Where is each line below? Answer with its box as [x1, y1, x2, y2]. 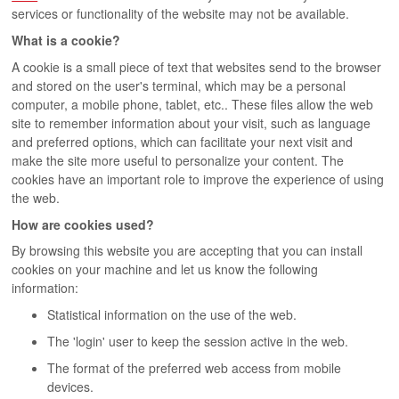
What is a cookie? [12, 30, 121, 49]
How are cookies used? [12, 215, 155, 233]
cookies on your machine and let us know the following [12, 260, 319, 279]
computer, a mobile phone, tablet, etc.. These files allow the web [12, 94, 374, 113]
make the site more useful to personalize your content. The [12, 151, 345, 169]
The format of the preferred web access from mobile [47, 358, 342, 377]
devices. [47, 377, 94, 395]
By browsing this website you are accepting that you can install [12, 241, 363, 260]
